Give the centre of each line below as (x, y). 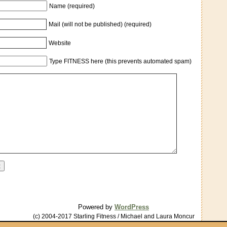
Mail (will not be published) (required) (100, 25)
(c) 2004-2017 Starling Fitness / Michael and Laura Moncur (113, 217)
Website (60, 43)
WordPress (132, 207)
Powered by (96, 207)
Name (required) (72, 6)
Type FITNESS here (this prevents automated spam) (120, 61)
